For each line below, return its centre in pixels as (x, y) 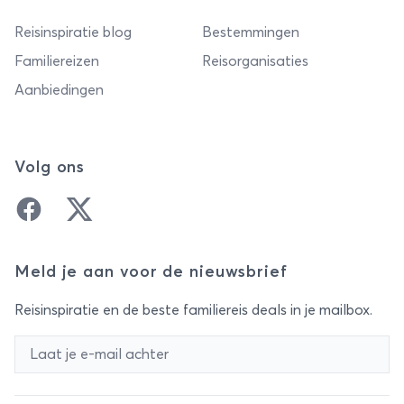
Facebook (46, 205)
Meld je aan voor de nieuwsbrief (151, 272)
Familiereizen (57, 61)
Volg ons (50, 168)
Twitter (87, 205)
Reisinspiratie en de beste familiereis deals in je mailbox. (193, 310)
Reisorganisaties (255, 61)
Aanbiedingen (59, 90)
